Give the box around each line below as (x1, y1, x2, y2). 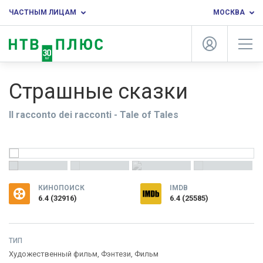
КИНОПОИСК (38, 184, 85, 192)
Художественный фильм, (9, 249, 101, 258)
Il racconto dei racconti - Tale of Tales (9, 109, 178, 120)
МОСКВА (213, 8, 245, 16)
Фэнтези (101, 249, 131, 258)
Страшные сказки (9, 79, 188, 104)
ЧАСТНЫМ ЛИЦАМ (9, 8, 76, 16)
